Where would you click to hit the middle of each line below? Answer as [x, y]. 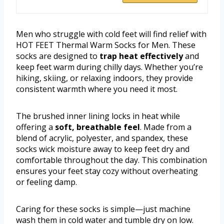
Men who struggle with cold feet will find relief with [111, 34]
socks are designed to [58, 56]
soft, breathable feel [97, 127]
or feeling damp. [46, 182]
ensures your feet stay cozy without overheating [107, 171]
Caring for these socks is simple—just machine [103, 209]
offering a [35, 127]
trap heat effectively [141, 56]
